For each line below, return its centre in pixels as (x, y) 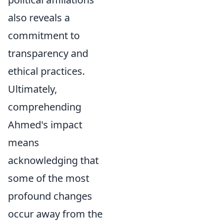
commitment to (44, 36)
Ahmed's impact (45, 125)
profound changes (50, 196)
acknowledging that (53, 161)
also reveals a (39, 18)
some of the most (49, 178)
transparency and (48, 54)
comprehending (45, 107)
